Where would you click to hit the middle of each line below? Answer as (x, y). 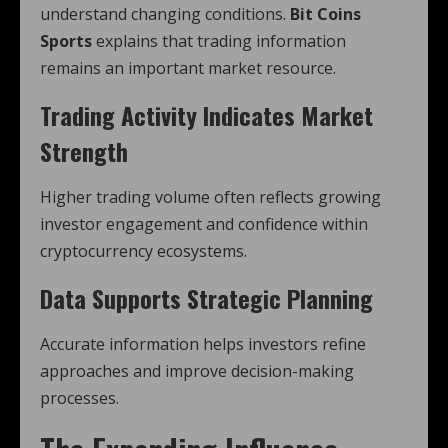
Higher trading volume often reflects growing (210, 197)
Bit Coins (325, 14)
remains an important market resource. (188, 68)
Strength (84, 151)
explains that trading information (219, 41)
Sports (66, 41)
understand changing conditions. (165, 14)
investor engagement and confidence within (204, 224)
